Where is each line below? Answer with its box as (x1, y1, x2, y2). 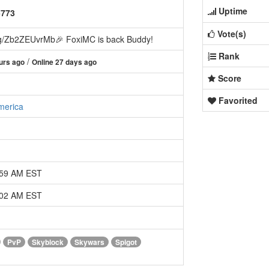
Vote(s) (217, 28, 246, 40)
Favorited (218, 94, 258, 107)
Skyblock (32, 236, 64, 247)
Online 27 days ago (32, 57, 97, 68)
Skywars (74, 236, 104, 247)
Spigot (115, 236, 137, 247)
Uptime (218, 5, 247, 17)
